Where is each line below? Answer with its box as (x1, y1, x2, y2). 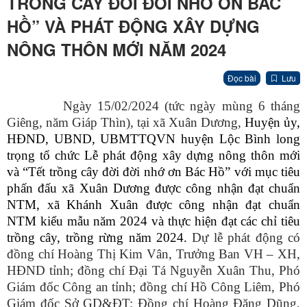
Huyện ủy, (245, 115, 300, 130)
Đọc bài (228, 72, 256, 84)
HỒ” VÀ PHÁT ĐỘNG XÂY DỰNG (7, 14, 260, 38)
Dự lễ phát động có (192, 230, 301, 245)
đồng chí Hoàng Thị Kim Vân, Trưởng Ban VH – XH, (7, 247, 300, 262)
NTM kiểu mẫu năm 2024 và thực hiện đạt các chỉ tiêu (7, 214, 300, 229)
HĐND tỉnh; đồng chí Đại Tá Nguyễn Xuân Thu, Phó (7, 263, 300, 278)
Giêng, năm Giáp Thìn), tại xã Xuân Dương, (7, 115, 245, 130)
